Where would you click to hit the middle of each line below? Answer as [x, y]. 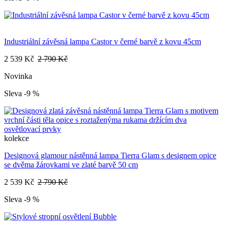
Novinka [18, 76]
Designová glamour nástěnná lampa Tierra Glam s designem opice [110, 156]
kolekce [17, 138]
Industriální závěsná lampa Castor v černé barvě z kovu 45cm [103, 42]
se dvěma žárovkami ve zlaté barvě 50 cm [71, 165]
